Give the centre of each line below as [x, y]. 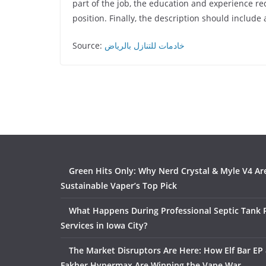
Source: [88, 45]
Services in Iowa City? [104, 225]
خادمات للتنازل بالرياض [145, 45]
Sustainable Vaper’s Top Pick [119, 186]
